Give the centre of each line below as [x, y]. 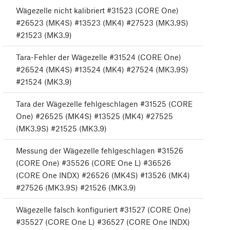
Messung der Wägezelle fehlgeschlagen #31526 [100, 151]
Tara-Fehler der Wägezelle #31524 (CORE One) [99, 57]
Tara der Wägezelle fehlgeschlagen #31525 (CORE [104, 104]
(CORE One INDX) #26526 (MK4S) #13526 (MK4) [103, 175]
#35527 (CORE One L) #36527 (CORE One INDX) [103, 222]
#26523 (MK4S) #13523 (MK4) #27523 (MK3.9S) [102, 23]
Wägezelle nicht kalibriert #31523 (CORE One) [97, 11]
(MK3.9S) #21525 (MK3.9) [61, 129]
